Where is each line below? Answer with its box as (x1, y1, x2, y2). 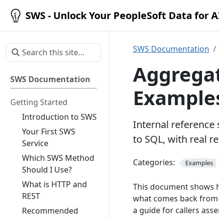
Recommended (22, 205, 78, 216)
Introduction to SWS (22, 111, 97, 122)
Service (22, 138, 48, 149)
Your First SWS (22, 126, 75, 137)
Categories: (133, 157, 175, 168)
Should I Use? (22, 164, 72, 175)
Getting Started (10, 97, 67, 108)
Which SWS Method (22, 153, 94, 163)
